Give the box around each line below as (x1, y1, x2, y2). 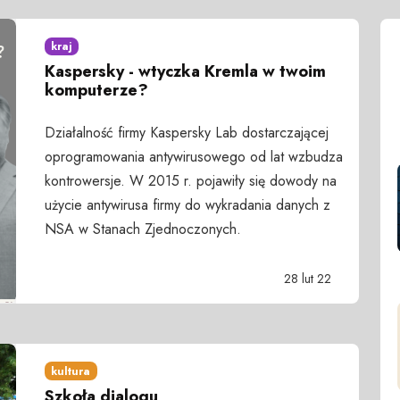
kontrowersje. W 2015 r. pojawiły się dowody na (44, 170, 337, 191)
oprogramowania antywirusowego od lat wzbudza (44, 146, 343, 167)
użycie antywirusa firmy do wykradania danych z (44, 194, 330, 215)
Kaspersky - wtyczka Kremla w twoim (44, 60, 326, 84)
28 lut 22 (284, 269, 331, 287)
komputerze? (44, 79, 148, 103)
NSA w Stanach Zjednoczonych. (44, 218, 241, 239)
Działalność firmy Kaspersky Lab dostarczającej (44, 121, 329, 143)
